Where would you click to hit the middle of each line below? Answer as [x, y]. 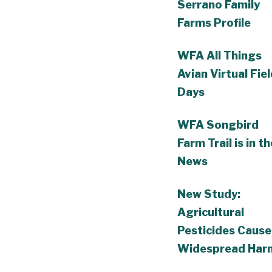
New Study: [209, 194]
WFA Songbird [218, 124]
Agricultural [211, 212]
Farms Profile [214, 22]
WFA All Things [219, 55]
